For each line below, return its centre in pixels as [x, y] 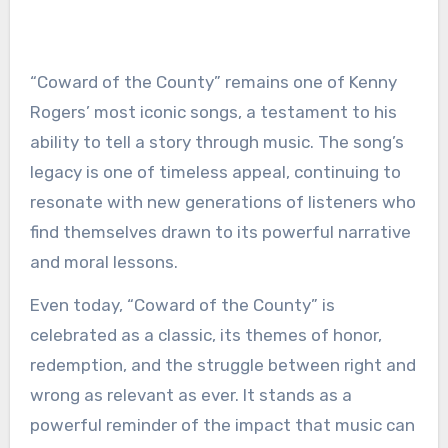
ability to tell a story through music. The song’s [216, 142]
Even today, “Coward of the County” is [182, 305]
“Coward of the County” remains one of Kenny [213, 82]
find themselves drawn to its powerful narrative [220, 232]
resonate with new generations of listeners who [222, 202]
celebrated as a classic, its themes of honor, [205, 335]
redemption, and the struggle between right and [222, 365]
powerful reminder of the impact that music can [222, 425]
